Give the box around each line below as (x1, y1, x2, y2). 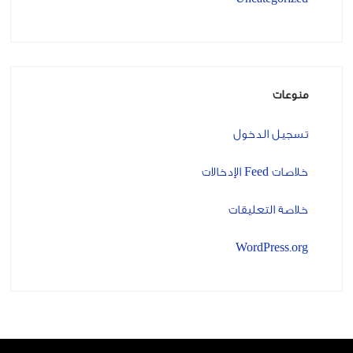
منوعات (273, 87, 309, 102)
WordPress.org (236, 240, 309, 255)
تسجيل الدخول (233, 127, 309, 141)
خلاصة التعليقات (229, 203, 309, 217)
